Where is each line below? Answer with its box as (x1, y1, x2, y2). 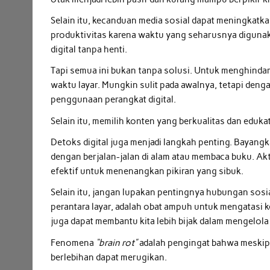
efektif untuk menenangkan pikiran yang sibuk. (51, 166, 244, 177)
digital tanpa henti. (51, 43, 128, 55)
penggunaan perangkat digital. (51, 94, 177, 105)
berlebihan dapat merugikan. (51, 251, 168, 263)
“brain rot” (96, 237, 138, 248)
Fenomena (51, 237, 96, 248)
